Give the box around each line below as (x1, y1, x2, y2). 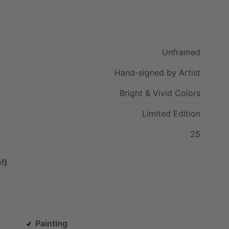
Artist (179, 67, 200, 78)
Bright (120, 87, 143, 98)
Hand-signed (114, 67, 164, 78)
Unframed (162, 47, 200, 57)
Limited (142, 108, 171, 119)
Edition (173, 108, 200, 119)
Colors (175, 87, 200, 98)
